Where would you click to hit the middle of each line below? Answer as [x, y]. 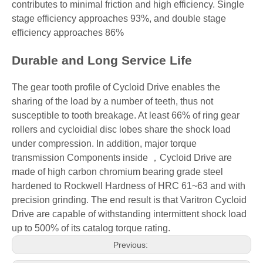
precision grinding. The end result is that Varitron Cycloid [129, 200]
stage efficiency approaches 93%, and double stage [119, 18]
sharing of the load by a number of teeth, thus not [112, 101]
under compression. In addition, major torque [104, 144]
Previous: [131, 245]
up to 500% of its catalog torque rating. [91, 228]
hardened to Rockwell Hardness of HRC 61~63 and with [129, 186]
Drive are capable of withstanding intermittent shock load [129, 214]
